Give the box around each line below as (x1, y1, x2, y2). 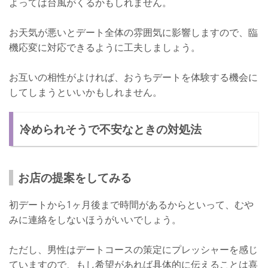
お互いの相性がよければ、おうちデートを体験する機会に (9, 71, 258, 84)
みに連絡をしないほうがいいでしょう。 (9, 213, 181, 227)
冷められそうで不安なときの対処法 (20, 121, 202, 138)
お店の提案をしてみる (18, 169, 132, 186)
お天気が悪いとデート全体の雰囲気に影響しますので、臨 (9, 26, 258, 39)
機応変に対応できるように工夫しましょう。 (9, 41, 200, 54)
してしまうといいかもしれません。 (9, 86, 162, 99)
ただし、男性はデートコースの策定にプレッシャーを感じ (9, 243, 258, 257)
